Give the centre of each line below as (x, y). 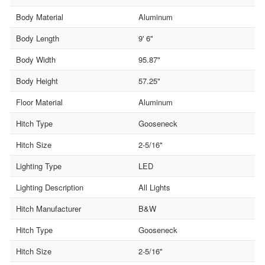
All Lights (154, 187)
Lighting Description (50, 187)
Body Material (40, 17)
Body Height (37, 80)
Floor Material (39, 102)
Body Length (38, 38)
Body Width (36, 59)
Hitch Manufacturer (49, 208)
